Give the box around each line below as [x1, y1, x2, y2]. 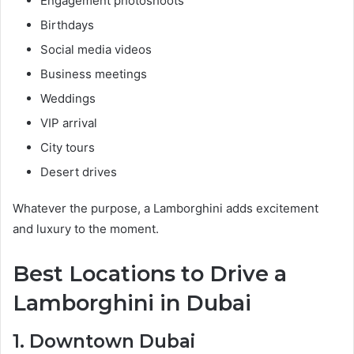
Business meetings [40, 66, 147, 82]
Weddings [40, 91, 96, 107]
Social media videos [40, 42, 152, 58]
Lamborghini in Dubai [13, 290, 251, 317]
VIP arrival [40, 115, 97, 131]
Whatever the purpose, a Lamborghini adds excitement [13, 201, 318, 217]
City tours [40, 140, 95, 156]
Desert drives [40, 164, 117, 180]
